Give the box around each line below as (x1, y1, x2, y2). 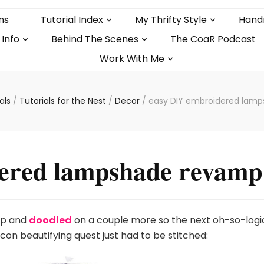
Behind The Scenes (51, 32, 138, 46)
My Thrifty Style (134, 13, 207, 27)
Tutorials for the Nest (19, 95, 108, 107)
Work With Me (100, 52, 164, 65)
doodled (29, 213, 72, 227)
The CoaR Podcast (170, 32, 256, 46)
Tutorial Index (40, 13, 103, 27)
